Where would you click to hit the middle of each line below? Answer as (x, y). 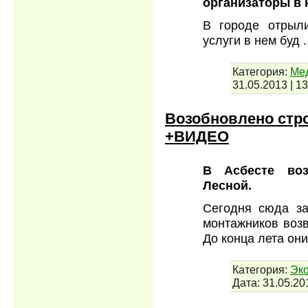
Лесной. (227, 186)
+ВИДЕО (197, 136)
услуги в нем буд (253, 40)
